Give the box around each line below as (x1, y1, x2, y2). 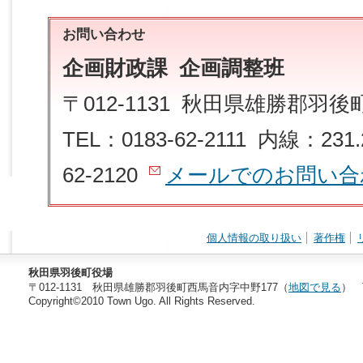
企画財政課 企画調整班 (62, 57, 284, 80)
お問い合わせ (62, 27, 145, 43)
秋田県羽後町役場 (28, 266, 113, 279)
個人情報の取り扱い (207, 231, 301, 244)
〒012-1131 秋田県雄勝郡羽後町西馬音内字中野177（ (28, 280, 288, 293)
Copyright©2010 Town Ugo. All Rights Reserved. (28, 294, 255, 307)
